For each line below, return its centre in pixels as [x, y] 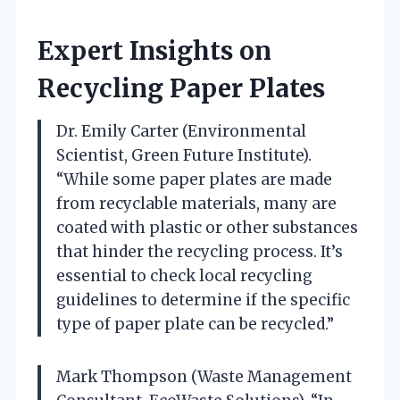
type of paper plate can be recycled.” [195, 325]
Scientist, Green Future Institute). [184, 156]
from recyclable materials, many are [196, 204]
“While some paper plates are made [194, 180]
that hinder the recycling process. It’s [200, 252]
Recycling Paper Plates [181, 89]
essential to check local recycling [184, 276]
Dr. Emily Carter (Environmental [181, 132]
